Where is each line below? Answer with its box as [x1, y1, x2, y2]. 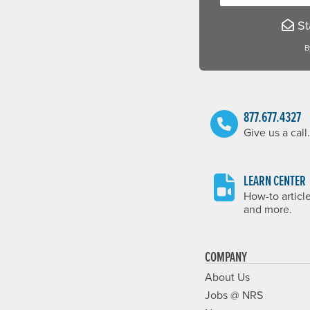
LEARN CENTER [244, 171, 306, 190]
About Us [205, 269, 250, 284]
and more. [244, 201, 292, 217]
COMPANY [205, 247, 247, 266]
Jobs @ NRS [205, 287, 263, 302]
